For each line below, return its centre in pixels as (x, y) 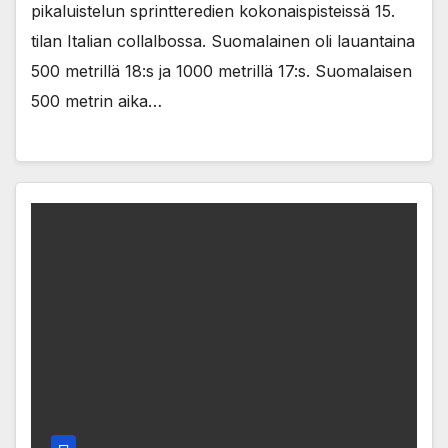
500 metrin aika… (96, 100)
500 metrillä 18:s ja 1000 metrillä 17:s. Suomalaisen (221, 70)
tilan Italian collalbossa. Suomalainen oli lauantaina (223, 40)
